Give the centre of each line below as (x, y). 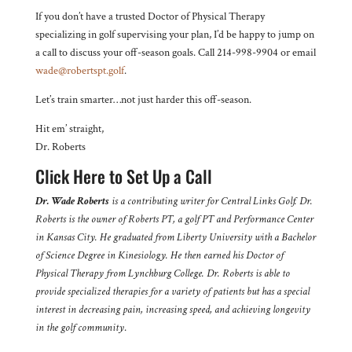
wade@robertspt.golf (79, 70)
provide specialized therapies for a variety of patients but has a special (172, 291)
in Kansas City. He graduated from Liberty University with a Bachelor (175, 237)
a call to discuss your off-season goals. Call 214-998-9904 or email (175, 52)
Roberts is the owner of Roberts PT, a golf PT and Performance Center (174, 219)
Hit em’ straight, (69, 128)
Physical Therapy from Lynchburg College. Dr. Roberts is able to (162, 273)
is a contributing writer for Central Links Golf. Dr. (211, 201)
